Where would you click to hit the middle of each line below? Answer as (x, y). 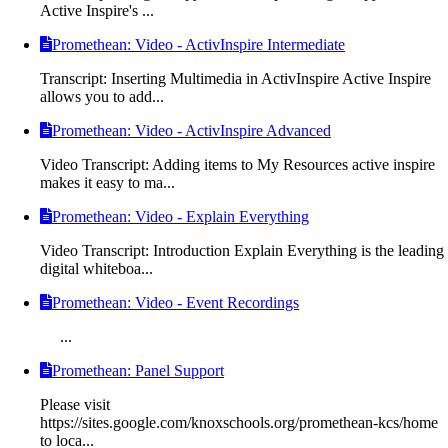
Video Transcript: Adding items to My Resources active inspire (237, 164)
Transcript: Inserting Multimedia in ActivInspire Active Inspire (235, 78)
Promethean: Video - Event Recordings (175, 302)
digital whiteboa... (96, 268)
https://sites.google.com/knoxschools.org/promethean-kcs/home (239, 422)
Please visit (75, 404)
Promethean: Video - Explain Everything (180, 216)
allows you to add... (102, 96)
